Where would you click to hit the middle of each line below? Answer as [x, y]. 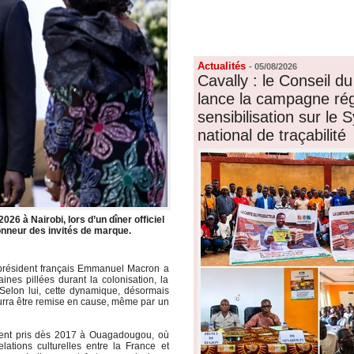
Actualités [223, 66]
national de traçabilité [271, 136]
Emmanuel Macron [119, 268]
